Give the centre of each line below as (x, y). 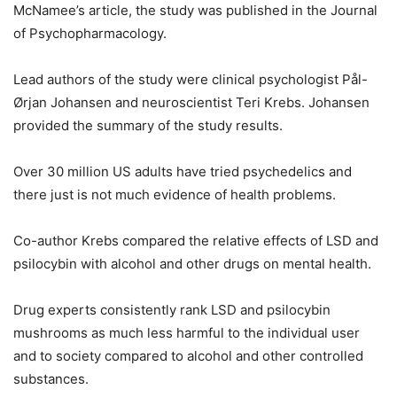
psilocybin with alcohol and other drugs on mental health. (192, 264)
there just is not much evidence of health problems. (175, 195)
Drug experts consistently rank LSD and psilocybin (172, 310)
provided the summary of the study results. (148, 125)
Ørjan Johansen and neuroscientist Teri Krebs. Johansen (191, 102)
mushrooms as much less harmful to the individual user (187, 333)
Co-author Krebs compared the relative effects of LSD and (196, 241)
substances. (51, 379)
